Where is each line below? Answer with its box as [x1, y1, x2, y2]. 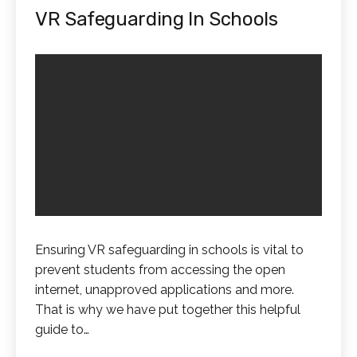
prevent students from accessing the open [35, 261, 285, 277]
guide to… [35, 321, 89, 337]
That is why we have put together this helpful [35, 301, 300, 317]
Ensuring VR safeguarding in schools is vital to [35, 241, 304, 257]
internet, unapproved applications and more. [35, 281, 294, 297]
